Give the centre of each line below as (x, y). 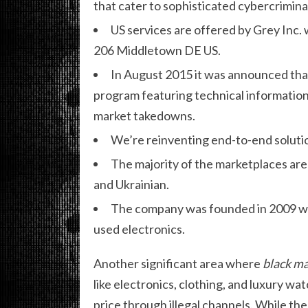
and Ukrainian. (131, 185)
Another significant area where (178, 264)
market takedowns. (144, 116)
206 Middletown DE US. (157, 51)
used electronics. (139, 229)
